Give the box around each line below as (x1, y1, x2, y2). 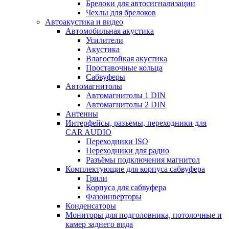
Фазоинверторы (86, 192, 142, 201)
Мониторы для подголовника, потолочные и (65, 210, 222, 219)
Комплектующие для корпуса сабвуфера (65, 164, 205, 173)
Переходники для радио (86, 146, 169, 155)
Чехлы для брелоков (86, 8, 156, 17)
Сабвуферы (86, 72, 125, 81)
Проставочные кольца (86, 63, 163, 72)
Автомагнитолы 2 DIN (86, 100, 166, 109)
